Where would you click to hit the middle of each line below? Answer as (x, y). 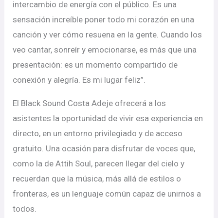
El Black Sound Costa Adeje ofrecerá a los (90, 103)
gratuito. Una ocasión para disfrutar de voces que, (104, 149)
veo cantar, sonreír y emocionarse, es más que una (105, 50)
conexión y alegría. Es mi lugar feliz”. (79, 80)
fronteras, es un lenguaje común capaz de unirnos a (107, 194)
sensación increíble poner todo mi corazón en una (104, 20)
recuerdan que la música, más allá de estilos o (97, 179)
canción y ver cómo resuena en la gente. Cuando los (108, 35)
